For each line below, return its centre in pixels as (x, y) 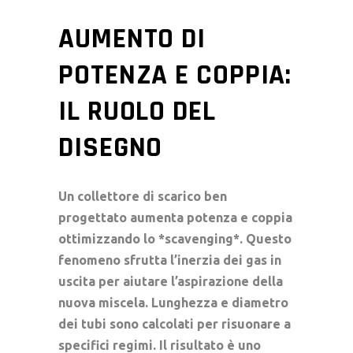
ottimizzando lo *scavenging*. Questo (175, 238)
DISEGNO (111, 147)
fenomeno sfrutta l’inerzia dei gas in (170, 260)
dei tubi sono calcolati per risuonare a (175, 323)
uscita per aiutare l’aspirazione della (171, 281)
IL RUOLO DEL (137, 111)
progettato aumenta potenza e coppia (175, 217)
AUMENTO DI (132, 39)
